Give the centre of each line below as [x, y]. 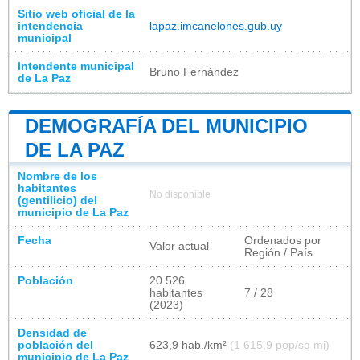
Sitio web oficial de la [76, 14]
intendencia [50, 26]
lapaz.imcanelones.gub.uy [216, 26]
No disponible [180, 194]
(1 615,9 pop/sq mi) [280, 345]
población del [55, 345]
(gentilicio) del [57, 200]
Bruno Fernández [194, 72]
